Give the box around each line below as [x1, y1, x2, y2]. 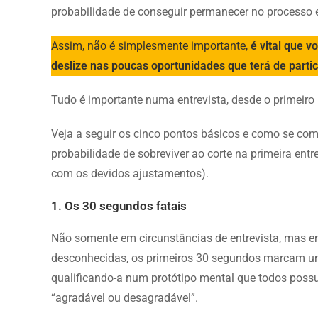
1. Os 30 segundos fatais [51, 198, 187, 213]
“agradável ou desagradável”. [51, 290, 198, 305]
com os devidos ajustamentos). [51, 166, 209, 180]
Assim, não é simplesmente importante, [51, 38, 251, 53]
